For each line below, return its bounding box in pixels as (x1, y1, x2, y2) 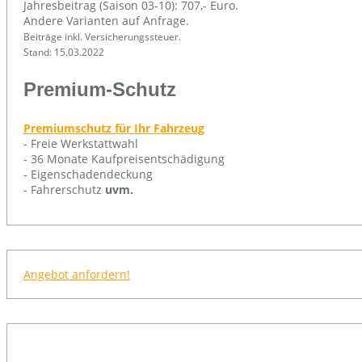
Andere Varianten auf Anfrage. (23, 12, 189, 28)
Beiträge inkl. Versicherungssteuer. (23, 30, 181, 43)
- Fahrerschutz (23, 181, 105, 197)
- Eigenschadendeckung (23, 166, 153, 182)
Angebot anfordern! (23, 266, 130, 282)
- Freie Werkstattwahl (23, 135, 138, 151)
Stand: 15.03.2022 (23, 45, 104, 58)
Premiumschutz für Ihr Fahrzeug (23, 120, 204, 136)
